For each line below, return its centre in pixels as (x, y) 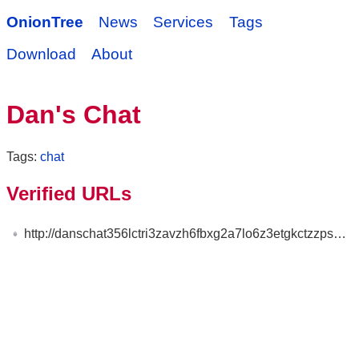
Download (41, 54)
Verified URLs (69, 193)
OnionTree (45, 22)
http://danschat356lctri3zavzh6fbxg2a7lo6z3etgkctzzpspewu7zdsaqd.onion (179, 233)
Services (184, 22)
